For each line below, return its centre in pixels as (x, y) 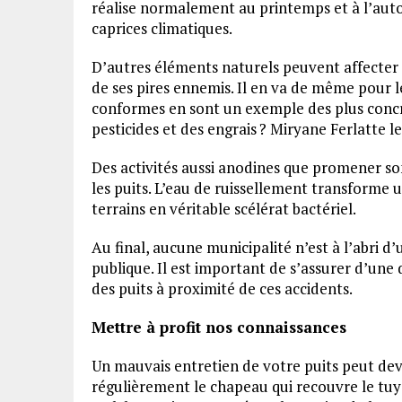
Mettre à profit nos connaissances (219, 327)
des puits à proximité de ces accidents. (223, 288)
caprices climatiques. (163, 28)
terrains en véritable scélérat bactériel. (225, 209)
